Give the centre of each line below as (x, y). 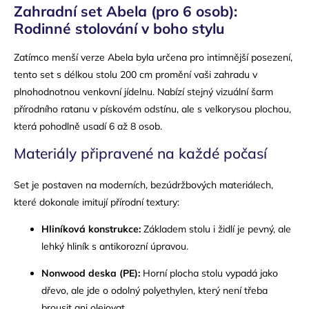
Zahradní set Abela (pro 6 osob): (126, 11)
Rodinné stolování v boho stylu (119, 28)
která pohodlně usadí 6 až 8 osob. (88, 126)
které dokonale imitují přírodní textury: (97, 202)
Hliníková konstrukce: (91, 229)
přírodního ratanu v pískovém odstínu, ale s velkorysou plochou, (152, 109)
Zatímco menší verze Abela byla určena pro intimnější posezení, (153, 57)
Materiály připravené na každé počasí (140, 153)
